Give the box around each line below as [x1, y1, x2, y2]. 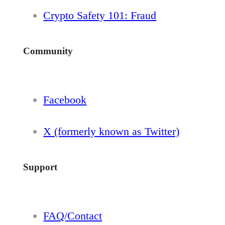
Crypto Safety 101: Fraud [43, 9, 157, 22]
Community [23, 45, 73, 56]
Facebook [43, 93, 87, 106]
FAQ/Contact [43, 209, 102, 222]
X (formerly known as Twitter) [43, 125, 180, 138]
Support [23, 162, 58, 173]
